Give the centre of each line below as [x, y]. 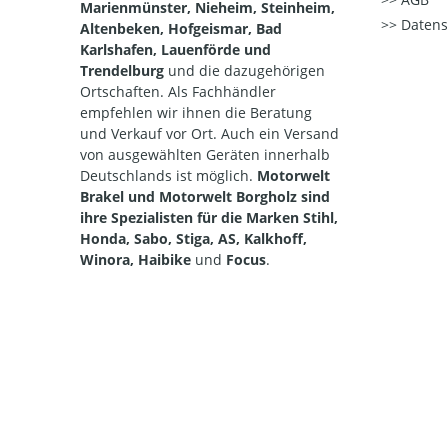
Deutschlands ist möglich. [168, 175]
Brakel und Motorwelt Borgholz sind [205, 196]
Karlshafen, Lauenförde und [175, 49]
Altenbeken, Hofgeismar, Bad [181, 28]
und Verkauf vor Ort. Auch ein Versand [209, 133]
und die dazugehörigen [246, 70]
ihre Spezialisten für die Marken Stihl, [209, 217]
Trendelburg [124, 70]
